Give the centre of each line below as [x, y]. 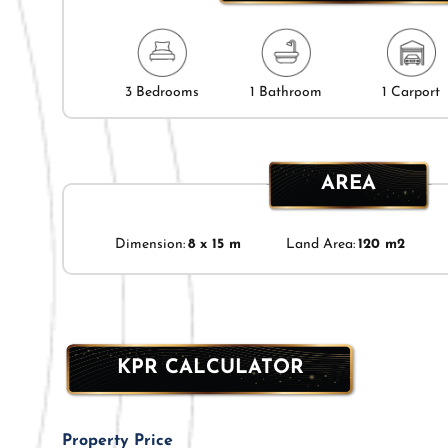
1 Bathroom [286, 93]
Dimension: [149, 245]
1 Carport [410, 93]
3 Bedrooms [161, 93]
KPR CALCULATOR [210, 367]
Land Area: [320, 245]
